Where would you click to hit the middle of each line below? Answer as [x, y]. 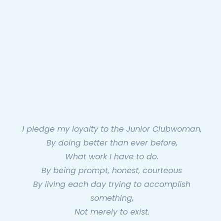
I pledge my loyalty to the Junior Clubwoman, [112, 129]
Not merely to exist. [112, 212]
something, [112, 198]
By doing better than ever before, [112, 143]
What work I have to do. [112, 157]
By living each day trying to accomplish [112, 184]
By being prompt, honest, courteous [112, 171]
